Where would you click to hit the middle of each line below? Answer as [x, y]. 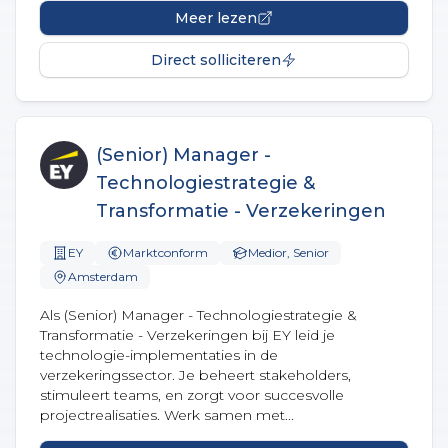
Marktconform [165, 252]
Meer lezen [216, 18]
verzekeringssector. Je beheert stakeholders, [195, 375]
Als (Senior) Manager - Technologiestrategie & [198, 315]
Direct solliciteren [216, 60]
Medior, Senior [288, 252]
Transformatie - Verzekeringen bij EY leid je [187, 335]
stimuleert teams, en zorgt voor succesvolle [192, 395]
